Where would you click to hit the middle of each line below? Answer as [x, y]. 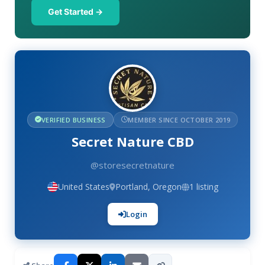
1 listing [203, 187]
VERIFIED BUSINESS [74, 120]
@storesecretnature [132, 165]
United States [83, 187]
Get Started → [75, 12]
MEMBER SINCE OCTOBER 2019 [179, 120]
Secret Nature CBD [132, 141]
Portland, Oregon [148, 187]
